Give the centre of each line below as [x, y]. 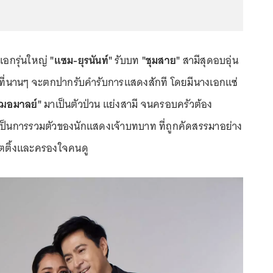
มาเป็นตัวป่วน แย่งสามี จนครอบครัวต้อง [127, 104]
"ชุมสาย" [161, 60]
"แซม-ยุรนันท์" [81, 60]
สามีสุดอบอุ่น [209, 60]
